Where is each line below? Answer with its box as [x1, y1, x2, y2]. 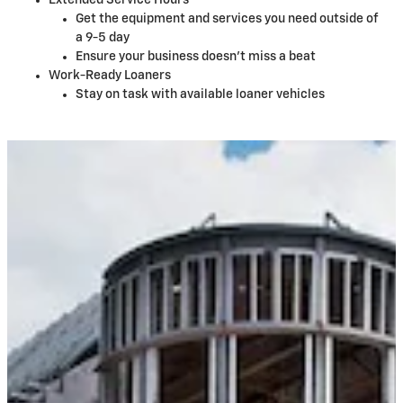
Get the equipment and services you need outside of [76, 13, 378, 26]
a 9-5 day [76, 31, 130, 45]
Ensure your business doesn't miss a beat [76, 50, 316, 64]
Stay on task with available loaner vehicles [76, 88, 325, 102]
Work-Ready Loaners [49, 69, 171, 83]
